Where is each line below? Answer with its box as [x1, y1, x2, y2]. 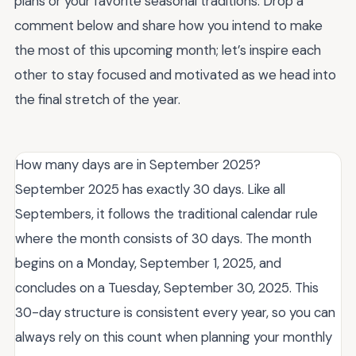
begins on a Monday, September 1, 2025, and [15, 253, 281, 272]
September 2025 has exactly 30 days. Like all [15, 180, 285, 198]
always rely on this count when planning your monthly [15, 327, 332, 346]
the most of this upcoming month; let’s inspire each [14, 41, 321, 59]
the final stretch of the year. [14, 90, 180, 108]
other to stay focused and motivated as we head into [14, 65, 336, 83]
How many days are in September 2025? [15, 155, 261, 173]
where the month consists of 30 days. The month [15, 229, 311, 247]
